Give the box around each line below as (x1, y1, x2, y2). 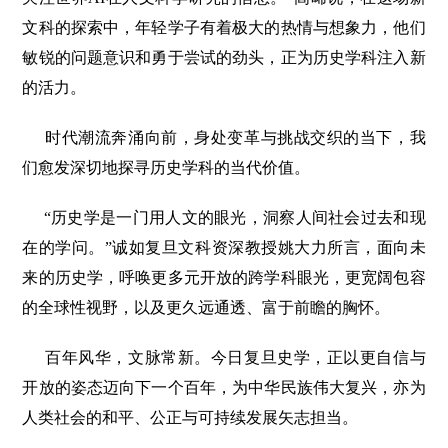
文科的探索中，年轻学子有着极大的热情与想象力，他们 (22, 19, 426, 37)
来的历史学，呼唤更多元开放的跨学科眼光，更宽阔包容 (22, 269, 426, 287)
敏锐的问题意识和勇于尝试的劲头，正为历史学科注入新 (22, 49, 426, 67)
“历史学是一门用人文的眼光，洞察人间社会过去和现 (43, 209, 426, 227)
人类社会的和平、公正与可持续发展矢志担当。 (22, 409, 359, 427)
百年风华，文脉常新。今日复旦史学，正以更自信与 (45, 349, 426, 367)
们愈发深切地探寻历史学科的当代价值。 (22, 159, 311, 177)
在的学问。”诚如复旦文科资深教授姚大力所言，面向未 (22, 239, 426, 257)
